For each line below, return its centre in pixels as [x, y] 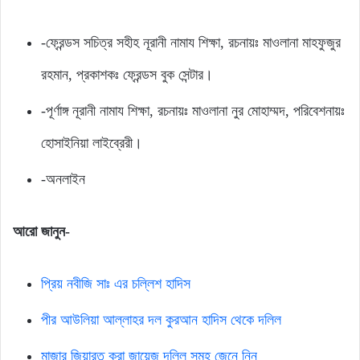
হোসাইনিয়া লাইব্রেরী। [92, 143]
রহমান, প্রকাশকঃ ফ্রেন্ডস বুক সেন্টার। [127, 75]
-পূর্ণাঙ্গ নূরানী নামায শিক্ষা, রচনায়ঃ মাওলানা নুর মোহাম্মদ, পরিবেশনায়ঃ [193, 111]
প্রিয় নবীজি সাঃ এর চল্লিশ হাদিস [116, 284]
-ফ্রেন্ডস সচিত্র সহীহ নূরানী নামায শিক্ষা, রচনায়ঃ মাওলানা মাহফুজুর [191, 43]
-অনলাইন [63, 180]
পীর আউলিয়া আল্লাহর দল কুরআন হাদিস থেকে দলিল [161, 320]
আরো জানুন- [41, 232]
